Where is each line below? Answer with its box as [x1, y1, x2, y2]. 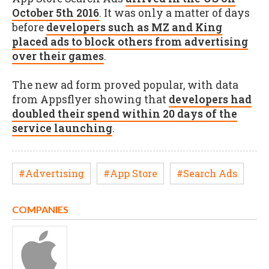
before [12, 20, 46, 34]
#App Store [103, 167, 157, 180]
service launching [12, 121, 112, 136]
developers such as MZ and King [46, 20, 222, 34]
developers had [169, 92, 252, 107]
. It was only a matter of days [99, 5, 250, 20]
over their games [12, 49, 104, 63]
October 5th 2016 [12, 5, 99, 20]
